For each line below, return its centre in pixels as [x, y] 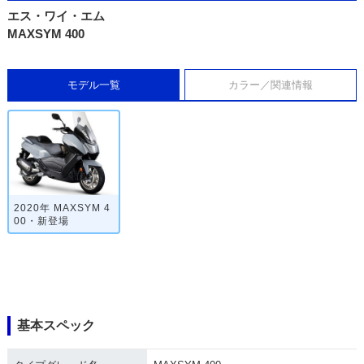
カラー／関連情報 [270, 85]
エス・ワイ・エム [56, 16]
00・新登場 [41, 221]
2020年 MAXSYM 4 [62, 208]
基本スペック [56, 326]
